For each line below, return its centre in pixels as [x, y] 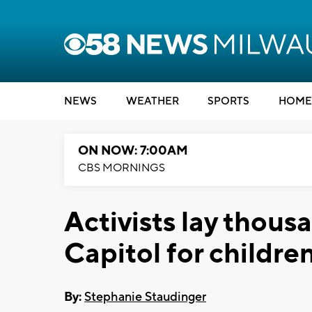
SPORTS [228, 101]
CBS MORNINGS [122, 168]
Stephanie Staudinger [145, 297]
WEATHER [152, 101]
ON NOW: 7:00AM [133, 151]
